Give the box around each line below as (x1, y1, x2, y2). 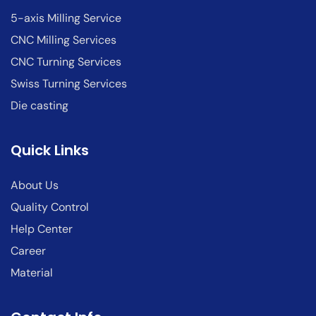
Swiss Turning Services (11, 76, 127, 91)
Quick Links (11, 140, 89, 160)
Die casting (11, 98, 68, 113)
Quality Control (11, 200, 89, 214)
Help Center (11, 221, 73, 236)
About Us (11, 178, 59, 193)
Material (11, 265, 53, 280)
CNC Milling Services (11, 32, 116, 47)
